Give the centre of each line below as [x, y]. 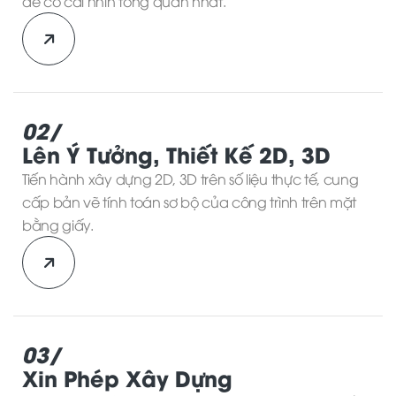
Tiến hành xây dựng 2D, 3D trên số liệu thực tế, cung [190, 178]
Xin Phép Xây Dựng [127, 377]
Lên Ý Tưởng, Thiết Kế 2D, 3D [176, 153]
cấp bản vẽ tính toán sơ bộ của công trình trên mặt [189, 201]
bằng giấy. [58, 224]
